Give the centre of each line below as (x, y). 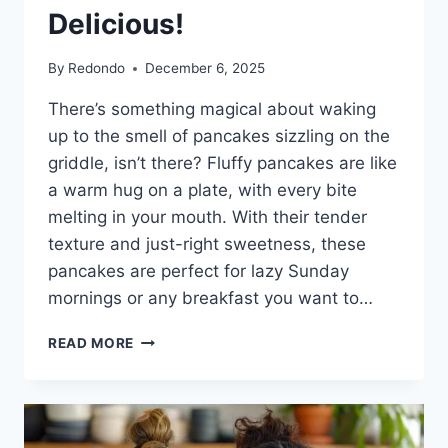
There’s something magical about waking (212, 109)
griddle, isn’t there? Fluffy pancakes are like (222, 163)
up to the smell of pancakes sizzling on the (219, 136)
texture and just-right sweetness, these (207, 244)
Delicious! (116, 23)
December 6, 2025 (205, 68)
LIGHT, (158, 401)
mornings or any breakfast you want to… (210, 298)
